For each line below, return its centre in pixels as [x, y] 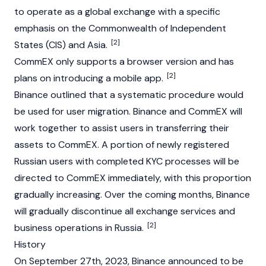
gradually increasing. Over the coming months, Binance [132, 194]
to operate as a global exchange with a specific [117, 12]
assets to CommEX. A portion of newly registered [122, 145]
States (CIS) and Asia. [62, 45]
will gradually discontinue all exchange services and [125, 211]
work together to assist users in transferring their [122, 128]
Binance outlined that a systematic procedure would [129, 95]
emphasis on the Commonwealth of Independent [120, 28]
